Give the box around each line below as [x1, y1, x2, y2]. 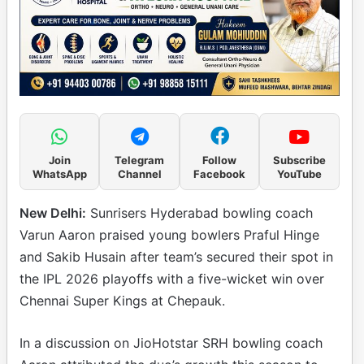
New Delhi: [19, 204, 86, 221]
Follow [202, 153, 236, 167]
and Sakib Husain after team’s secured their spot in [19, 248, 333, 265]
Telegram [115, 153, 165, 167]
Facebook [193, 167, 245, 180]
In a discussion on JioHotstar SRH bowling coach [19, 334, 323, 351]
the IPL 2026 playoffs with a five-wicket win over [19, 270, 324, 287]
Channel [117, 167, 162, 180]
